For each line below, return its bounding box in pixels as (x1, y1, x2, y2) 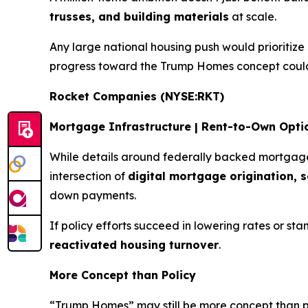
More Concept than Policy (49, 268, 196, 283)
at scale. (229, 10, 276, 24)
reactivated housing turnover (49, 238, 219, 252)
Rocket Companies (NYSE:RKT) (49, 89, 224, 104)
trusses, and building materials (49, 10, 229, 24)
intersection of (49, 169, 128, 184)
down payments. (49, 188, 136, 203)
